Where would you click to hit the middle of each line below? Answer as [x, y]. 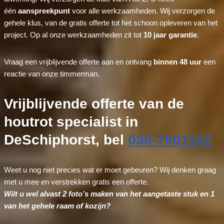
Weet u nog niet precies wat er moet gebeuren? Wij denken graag [110, 169]
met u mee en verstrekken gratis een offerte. [76, 181]
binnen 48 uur [177, 61]
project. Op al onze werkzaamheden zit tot [73, 34]
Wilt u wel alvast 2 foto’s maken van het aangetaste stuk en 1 [109, 193]
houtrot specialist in [71, 121]
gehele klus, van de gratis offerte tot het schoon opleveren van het [110, 22]
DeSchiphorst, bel [66, 139]
